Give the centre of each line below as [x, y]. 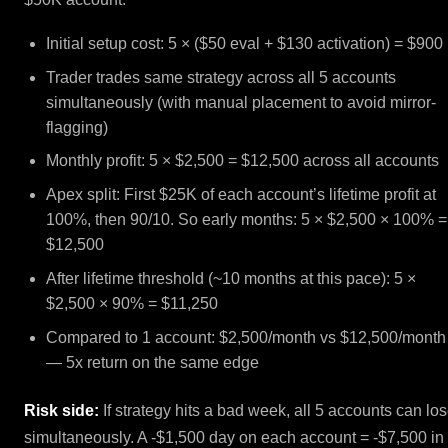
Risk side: [61, 411]
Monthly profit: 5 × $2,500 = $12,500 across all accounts [243, 161]
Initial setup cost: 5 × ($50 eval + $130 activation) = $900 [245, 43]
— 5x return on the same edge [153, 362]
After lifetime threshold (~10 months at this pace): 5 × [231, 278]
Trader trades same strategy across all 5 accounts [221, 77]
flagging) [77, 127]
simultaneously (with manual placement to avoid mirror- [241, 102]
